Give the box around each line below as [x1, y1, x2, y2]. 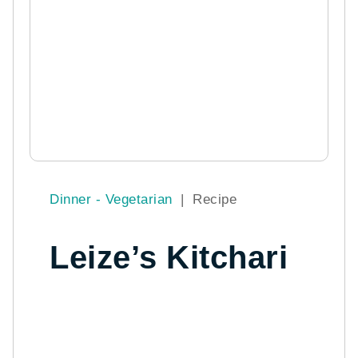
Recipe [193, 191, 237, 207]
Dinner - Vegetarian [50, 191, 177, 207]
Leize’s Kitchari [50, 239, 288, 275]
